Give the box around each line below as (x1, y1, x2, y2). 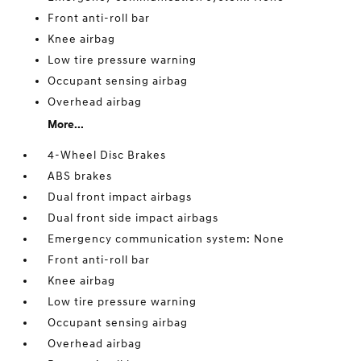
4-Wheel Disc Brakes (48, 148, 167, 162)
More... (48, 118, 85, 131)
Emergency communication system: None (48, 232, 285, 246)
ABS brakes (48, 169, 113, 183)
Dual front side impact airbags (48, 211, 219, 225)
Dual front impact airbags (48, 190, 193, 204)
